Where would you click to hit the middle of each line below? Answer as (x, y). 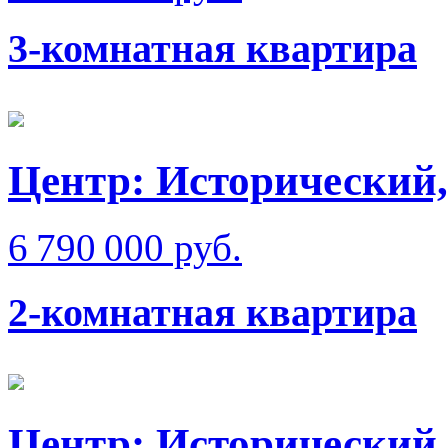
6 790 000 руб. (125, 247)
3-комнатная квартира (212, 49)
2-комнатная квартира (212, 312)
